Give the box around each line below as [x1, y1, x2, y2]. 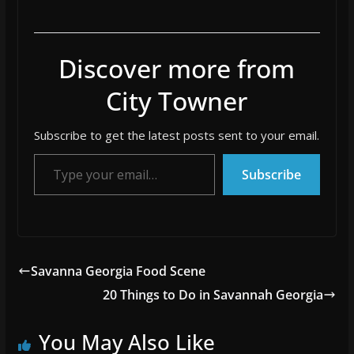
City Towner [106, 84, 248, 119]
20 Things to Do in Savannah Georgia [103, 286, 324, 304]
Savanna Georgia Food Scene [30, 262, 205, 281]
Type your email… [32, 145, 42, 161]
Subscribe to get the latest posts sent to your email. [34, 127, 320, 144]
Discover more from [58, 51, 296, 86]
